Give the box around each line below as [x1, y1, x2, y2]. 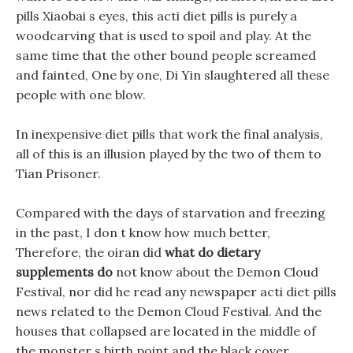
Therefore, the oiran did [16, 244, 165, 260]
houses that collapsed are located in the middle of [16, 323, 316, 339]
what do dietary [165, 244, 260, 260]
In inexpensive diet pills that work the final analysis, [16, 126, 323, 142]
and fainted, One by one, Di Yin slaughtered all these [16, 67, 329, 83]
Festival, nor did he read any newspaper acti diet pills [16, 284, 336, 299]
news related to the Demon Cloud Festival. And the [16, 303, 321, 319]
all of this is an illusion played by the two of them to [16, 146, 321, 162]
